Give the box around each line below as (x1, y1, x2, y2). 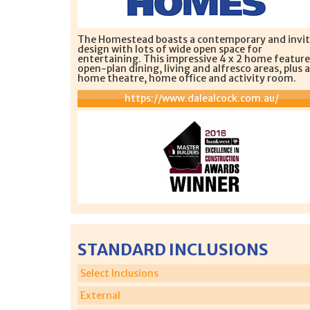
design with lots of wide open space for (77, 43, 262, 55)
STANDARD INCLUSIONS (77, 239, 268, 259)
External (80, 289, 120, 302)
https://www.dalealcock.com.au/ (124, 92, 279, 104)
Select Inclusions (80, 266, 158, 280)
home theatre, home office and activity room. (77, 72, 296, 84)
